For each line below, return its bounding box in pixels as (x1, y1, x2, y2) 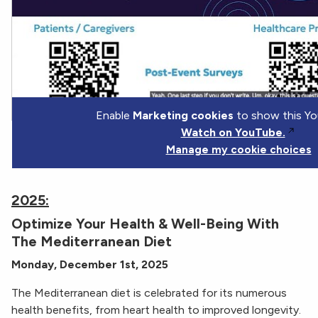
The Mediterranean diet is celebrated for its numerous (11, 286, 287, 300)
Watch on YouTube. (180, 126, 285, 140)
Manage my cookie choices (165, 143, 312, 157)
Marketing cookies (132, 109, 234, 123)
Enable (95, 109, 133, 123)
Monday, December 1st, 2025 (11, 258, 168, 272)
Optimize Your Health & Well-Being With (11, 215, 279, 233)
